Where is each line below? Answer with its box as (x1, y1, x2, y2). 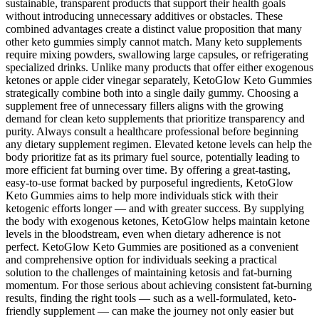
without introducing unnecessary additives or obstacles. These (6, 10, 283, 23)
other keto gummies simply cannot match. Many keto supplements (6, 36, 302, 48)
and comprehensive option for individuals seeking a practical (6, 253, 277, 266)
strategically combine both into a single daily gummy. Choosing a (6, 87, 298, 100)
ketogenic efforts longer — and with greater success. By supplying (6, 202, 304, 215)
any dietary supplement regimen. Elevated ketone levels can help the (6, 138, 312, 151)
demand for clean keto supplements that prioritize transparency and (6, 113, 305, 125)
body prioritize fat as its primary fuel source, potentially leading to (6, 151, 300, 164)
